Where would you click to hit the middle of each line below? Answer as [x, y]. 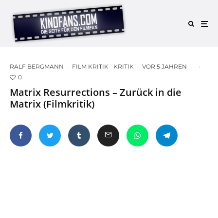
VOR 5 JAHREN [164, 66]
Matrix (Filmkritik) [52, 104]
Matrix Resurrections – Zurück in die [96, 92]
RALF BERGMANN [37, 66]
